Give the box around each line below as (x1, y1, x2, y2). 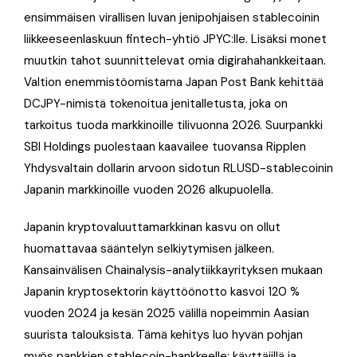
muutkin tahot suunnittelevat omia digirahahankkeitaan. (24, 52, 326, 69)
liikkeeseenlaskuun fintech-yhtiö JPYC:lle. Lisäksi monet (24, 30, 327, 47)
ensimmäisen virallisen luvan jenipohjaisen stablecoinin (24, 9, 320, 25)
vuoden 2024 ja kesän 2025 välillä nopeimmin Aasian (24, 304, 309, 321)
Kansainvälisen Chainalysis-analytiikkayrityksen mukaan (24, 261, 323, 278)
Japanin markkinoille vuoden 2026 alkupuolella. (24, 181, 273, 198)
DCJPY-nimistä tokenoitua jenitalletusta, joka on (24, 95, 288, 112)
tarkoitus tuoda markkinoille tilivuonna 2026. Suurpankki (24, 116, 323, 133)
